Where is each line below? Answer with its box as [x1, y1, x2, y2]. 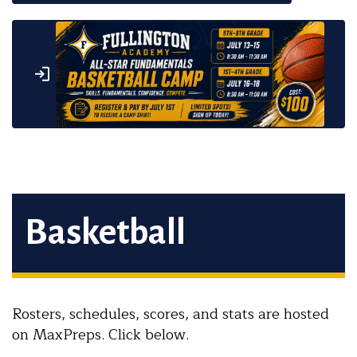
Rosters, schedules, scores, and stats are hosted [12, 302, 329, 326]
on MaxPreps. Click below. [12, 323, 189, 347]
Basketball [25, 214, 186, 252]
